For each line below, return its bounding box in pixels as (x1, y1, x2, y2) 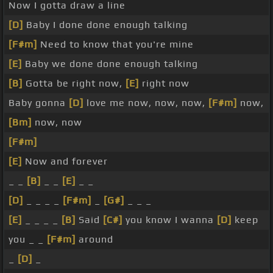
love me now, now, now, (83, 97, 208, 109)
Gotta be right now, (23, 77, 126, 90)
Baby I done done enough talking (23, 19, 188, 31)
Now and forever (22, 155, 108, 168)
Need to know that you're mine (37, 38, 194, 51)
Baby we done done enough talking (22, 58, 198, 70)
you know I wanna (122, 214, 217, 226)
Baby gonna (9, 97, 69, 109)
